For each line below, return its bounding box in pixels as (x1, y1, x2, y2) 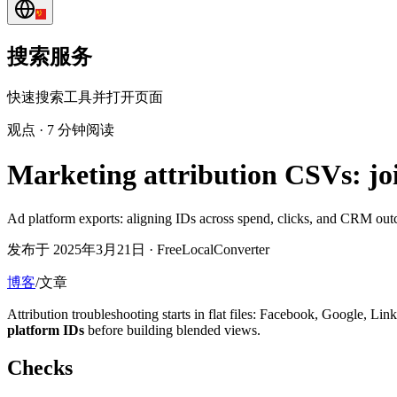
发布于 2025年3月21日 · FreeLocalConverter (7, 241, 269, 257)
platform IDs (7, 322, 84, 338)
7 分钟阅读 (47, 121, 114, 137)
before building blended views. (88, 322, 261, 338)
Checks (7, 355, 73, 379)
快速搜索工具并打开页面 (7, 89, 163, 105)
